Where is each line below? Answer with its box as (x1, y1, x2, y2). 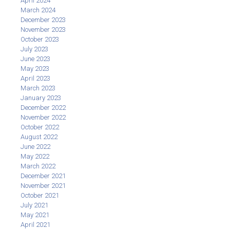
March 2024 (21, 6, 55, 14)
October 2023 (21, 35, 59, 43)
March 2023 (21, 84, 55, 92)
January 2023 (21, 93, 61, 102)
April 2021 (21, 220, 50, 228)
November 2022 (21, 113, 66, 121)
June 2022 (21, 142, 50, 150)
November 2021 (21, 181, 66, 189)
